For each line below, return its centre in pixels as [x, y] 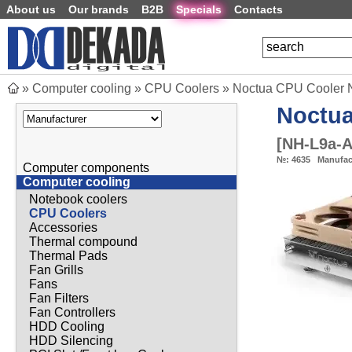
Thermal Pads [68, 255]
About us [31, 9]
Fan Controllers [72, 312]
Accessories [63, 227]
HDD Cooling [67, 326]
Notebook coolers [78, 199]
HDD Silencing [71, 340]
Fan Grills [56, 269]
